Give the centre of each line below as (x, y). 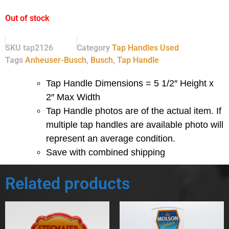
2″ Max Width (73, 97)
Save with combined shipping (106, 153)
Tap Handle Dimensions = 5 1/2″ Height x (130, 84)
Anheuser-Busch (56, 60)
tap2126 (38, 48)
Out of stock (27, 18)
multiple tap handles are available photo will (135, 125)
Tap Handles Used (145, 48)
